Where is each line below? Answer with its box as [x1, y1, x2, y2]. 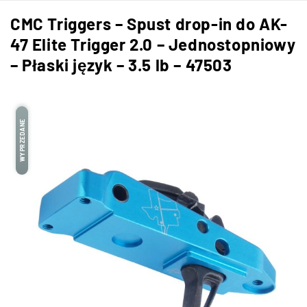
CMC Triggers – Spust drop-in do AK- [10, 14, 288, 34]
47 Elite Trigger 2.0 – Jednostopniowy [10, 34, 296, 54]
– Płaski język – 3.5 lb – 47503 [10, 55, 232, 75]
